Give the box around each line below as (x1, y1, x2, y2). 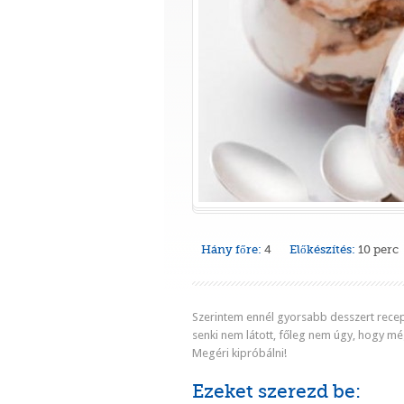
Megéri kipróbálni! (192, 346, 287, 360)
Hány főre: (201, 243, 262, 256)
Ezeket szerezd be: (192, 381, 361, 402)
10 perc (358, 243, 399, 256)
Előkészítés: (289, 243, 355, 256)
